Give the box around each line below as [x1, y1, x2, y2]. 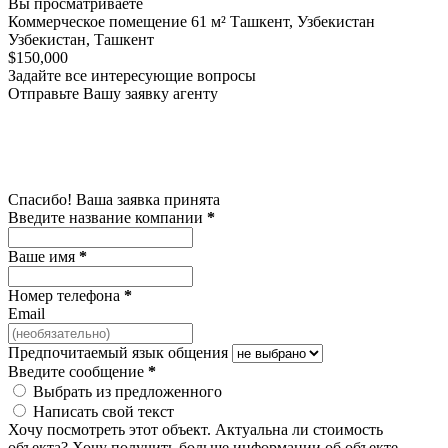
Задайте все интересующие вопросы [8, 66, 256, 84]
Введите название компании [8, 208, 207, 226]
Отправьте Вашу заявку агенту [8, 84, 218, 102]
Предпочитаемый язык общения [8, 343, 228, 361]
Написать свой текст [33, 402, 174, 420]
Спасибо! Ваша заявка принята [8, 190, 220, 208]
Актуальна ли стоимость [215, 420, 383, 438]
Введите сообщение [8, 362, 148, 380]
